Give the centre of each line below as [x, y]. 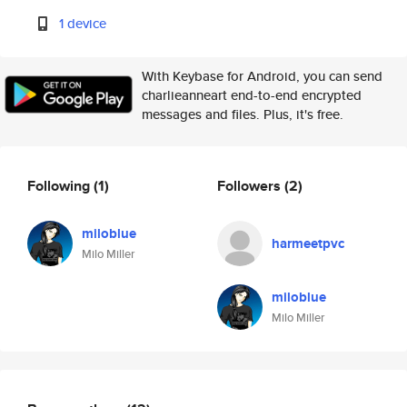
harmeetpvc [308, 243]
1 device [83, 23]
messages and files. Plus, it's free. [243, 114]
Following [60, 185]
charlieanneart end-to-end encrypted [252, 95]
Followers [251, 185]
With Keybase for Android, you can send [262, 76]
